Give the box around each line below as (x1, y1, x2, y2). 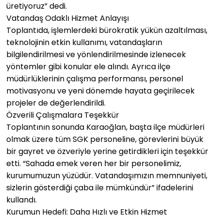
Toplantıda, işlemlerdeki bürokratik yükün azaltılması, (6, 25, 207, 36)
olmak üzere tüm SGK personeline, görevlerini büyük (6, 134, 203, 145)
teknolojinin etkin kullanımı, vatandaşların (6, 37, 162, 48)
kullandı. (6, 194, 37, 205)
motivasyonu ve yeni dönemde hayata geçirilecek (6, 85, 195, 96)
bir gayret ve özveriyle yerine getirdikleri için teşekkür (6, 146, 208, 157)
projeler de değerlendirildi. (6, 97, 106, 108)
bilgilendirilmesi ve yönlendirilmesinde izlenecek (6, 49, 186, 60)
